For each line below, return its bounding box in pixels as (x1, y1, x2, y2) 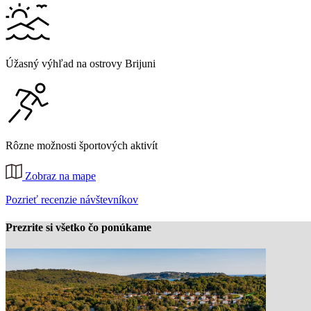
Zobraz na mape (25, 170, 96, 183)
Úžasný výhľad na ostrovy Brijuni (6, 58, 155, 70)
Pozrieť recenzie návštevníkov (6, 194, 138, 206)
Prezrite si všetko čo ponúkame (6, 221, 151, 233)
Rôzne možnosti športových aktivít (6, 140, 158, 152)
